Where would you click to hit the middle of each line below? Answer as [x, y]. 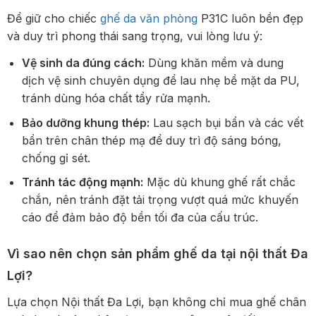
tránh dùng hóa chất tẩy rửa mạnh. [116, 98]
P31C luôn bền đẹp [250, 19]
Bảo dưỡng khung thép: [85, 122]
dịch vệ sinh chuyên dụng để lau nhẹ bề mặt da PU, [160, 81]
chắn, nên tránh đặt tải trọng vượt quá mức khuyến [160, 200]
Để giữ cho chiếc [54, 19]
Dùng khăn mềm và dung [214, 63]
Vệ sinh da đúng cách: [83, 63]
